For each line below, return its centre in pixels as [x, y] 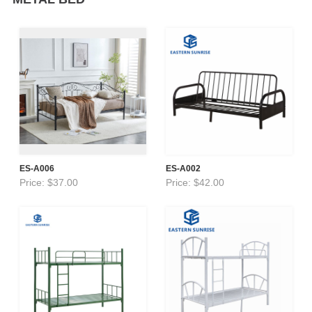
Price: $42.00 [195, 182]
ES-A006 [37, 168]
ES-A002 [184, 168]
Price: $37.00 [48, 182]
